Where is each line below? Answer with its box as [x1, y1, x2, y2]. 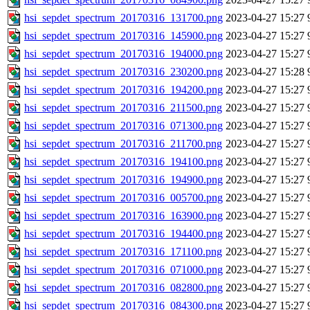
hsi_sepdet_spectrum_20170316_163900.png [24, 210, 223, 222]
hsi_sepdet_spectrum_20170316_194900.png [24, 174, 223, 186]
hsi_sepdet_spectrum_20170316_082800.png [24, 282, 223, 294]
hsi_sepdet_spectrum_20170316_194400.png [24, 228, 223, 240]
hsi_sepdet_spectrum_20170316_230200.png [24, 66, 223, 78]
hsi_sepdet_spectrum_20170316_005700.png [24, 192, 223, 204]
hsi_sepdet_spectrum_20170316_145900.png [24, 30, 223, 42]
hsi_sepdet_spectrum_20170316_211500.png [24, 102, 222, 114]
